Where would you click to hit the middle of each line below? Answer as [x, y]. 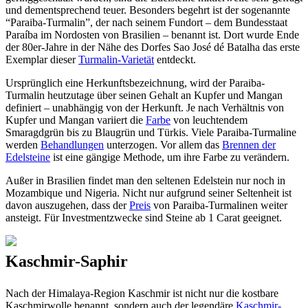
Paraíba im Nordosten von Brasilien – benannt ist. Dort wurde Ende [152, 34]
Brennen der [249, 144]
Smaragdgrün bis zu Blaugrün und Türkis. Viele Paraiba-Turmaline [151, 132]
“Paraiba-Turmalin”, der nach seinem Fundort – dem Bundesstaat [146, 22]
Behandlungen [72, 144]
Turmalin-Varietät [116, 59]
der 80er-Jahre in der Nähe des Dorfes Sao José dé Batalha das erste [153, 47]
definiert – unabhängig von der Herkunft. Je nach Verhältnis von [145, 107]
